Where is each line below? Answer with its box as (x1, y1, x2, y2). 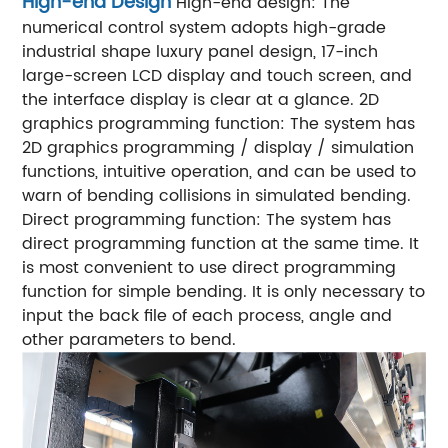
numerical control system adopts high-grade (22, 14, 387, 41)
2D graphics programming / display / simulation (22, 134, 415, 161)
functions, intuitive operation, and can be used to (22, 158, 417, 185)
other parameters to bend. (22, 326, 237, 353)
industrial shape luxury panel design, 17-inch (22, 38, 379, 65)
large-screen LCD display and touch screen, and (22, 62, 413, 89)
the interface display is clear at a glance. (22, 86, 355, 113)
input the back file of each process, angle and (22, 302, 393, 329)
